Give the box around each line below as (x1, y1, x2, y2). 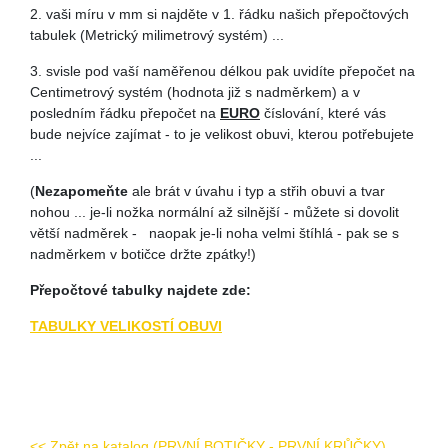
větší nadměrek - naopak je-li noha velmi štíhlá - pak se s (30, 225, 399, 241)
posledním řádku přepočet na (30, 105, 220, 121)
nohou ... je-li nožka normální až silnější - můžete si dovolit (30, 204, 399, 220)
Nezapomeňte (35, 183, 128, 199)
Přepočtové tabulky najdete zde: (30, 282, 251, 298)
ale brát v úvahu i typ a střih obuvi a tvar (128, 183, 385, 199)
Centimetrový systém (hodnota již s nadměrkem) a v (30, 84, 360, 100)
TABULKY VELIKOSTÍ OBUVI (30, 318, 222, 334)
